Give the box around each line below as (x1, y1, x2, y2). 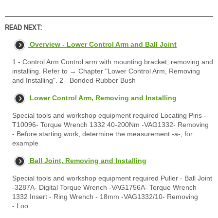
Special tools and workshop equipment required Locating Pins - (12, 111, 206, 120)
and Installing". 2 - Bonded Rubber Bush (12, 76, 136, 85)
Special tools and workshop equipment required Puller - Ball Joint (12, 174, 212, 182)
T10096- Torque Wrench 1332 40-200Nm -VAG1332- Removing (12, 121, 209, 129)
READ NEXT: (5, 20, 42, 35)
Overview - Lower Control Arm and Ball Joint (30, 40, 177, 49)
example (12, 139, 38, 147)
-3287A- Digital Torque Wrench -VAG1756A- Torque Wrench (12, 183, 197, 192)
